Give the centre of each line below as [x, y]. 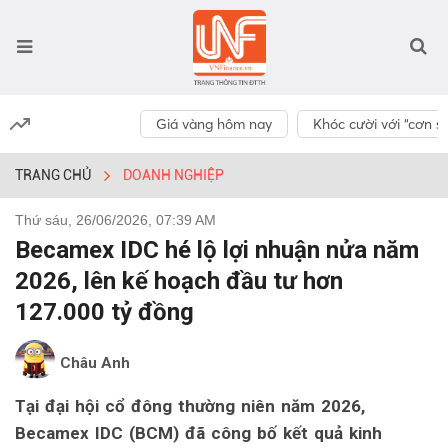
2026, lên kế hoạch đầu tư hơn [179, 281]
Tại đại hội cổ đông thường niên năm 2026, [190, 406]
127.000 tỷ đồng [104, 312]
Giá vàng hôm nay [214, 124]
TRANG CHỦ [53, 175]
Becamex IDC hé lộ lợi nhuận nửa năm [217, 250]
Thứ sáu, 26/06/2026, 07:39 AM [115, 220]
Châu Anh [95, 363]
